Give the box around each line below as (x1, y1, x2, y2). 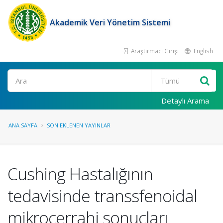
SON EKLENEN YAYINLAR (47, 121, 111, 129)
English (192, 47, 213, 55)
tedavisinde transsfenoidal (7, 184, 197, 207)
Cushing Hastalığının (7, 162, 153, 185)
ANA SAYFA (8, 121, 37, 129)
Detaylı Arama (161, 96, 209, 106)
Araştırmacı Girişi (129, 47, 179, 55)
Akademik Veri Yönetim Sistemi (50, 17, 170, 28)
